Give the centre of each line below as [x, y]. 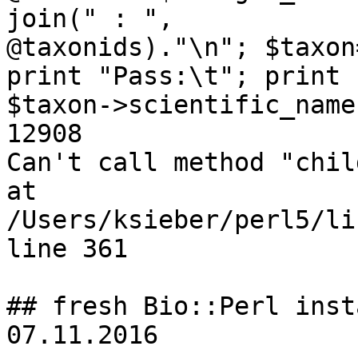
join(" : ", [90, 19]
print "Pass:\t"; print [173, 76]
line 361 [67, 249]
